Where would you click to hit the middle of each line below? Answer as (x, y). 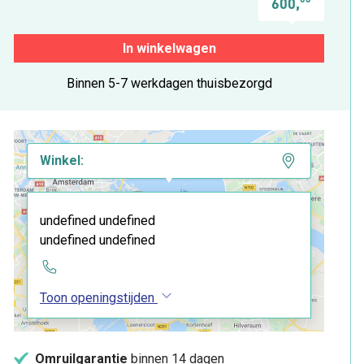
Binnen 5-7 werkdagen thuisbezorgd (169, 83)
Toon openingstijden (97, 297)
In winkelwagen (169, 48)
